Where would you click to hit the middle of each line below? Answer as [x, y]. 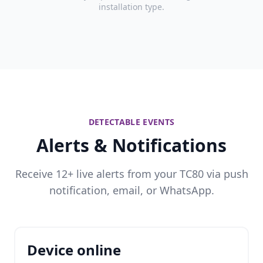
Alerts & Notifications [131, 145]
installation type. [131, 7]
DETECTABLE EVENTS [131, 122]
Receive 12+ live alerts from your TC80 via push [131, 174]
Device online [74, 250]
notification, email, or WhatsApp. [131, 190]
